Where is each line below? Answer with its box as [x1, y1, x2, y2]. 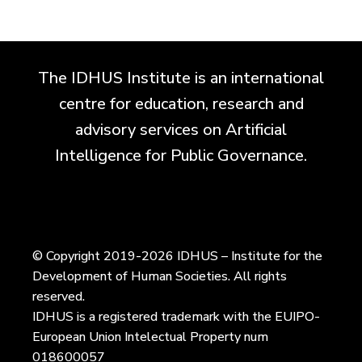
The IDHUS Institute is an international [38, 67, 324, 90]
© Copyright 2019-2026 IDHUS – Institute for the [32, 247, 322, 266]
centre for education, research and [58, 93, 304, 116]
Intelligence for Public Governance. [55, 145, 307, 167]
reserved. [32, 288, 85, 306]
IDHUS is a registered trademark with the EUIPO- [32, 308, 320, 326]
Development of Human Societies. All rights [32, 267, 287, 286]
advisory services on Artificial [75, 119, 287, 141]
